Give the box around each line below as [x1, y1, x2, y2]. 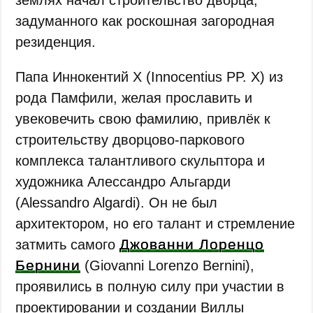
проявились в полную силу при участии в [15, 278, 285, 294]
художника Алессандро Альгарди [15, 173, 231, 189]
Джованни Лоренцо [119, 235, 265, 252]
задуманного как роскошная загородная [15, 13, 275, 29]
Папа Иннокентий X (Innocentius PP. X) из [15, 68, 284, 85]
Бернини [15, 256, 81, 273]
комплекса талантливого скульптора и [15, 152, 265, 168]
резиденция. [15, 34, 96, 50]
